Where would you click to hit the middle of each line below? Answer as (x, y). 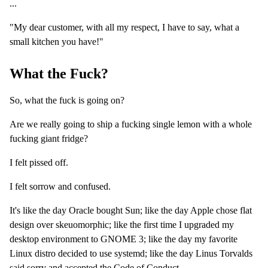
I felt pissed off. (39, 163)
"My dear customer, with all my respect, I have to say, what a (124, 28)
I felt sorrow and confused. (60, 187)
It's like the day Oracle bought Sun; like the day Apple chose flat (131, 211)
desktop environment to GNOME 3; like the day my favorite (124, 239)
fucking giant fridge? (49, 139)
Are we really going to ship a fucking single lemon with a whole (131, 124)
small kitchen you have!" (57, 42)
